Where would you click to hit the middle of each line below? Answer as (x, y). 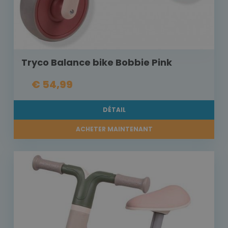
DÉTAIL (114, 110)
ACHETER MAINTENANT (114, 129)
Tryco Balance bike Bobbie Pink (97, 63)
